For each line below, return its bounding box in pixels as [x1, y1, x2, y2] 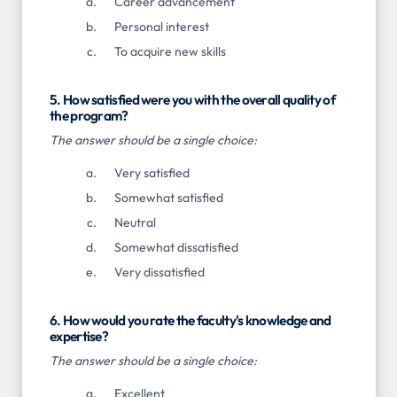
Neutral [113, 214, 156, 230]
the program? [50, 106, 128, 124]
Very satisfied [113, 164, 190, 181]
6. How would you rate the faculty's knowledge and [50, 311, 331, 329]
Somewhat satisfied [113, 189, 223, 206]
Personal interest [113, 18, 209, 35]
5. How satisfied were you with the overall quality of [50, 90, 335, 108]
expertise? [50, 327, 108, 345]
